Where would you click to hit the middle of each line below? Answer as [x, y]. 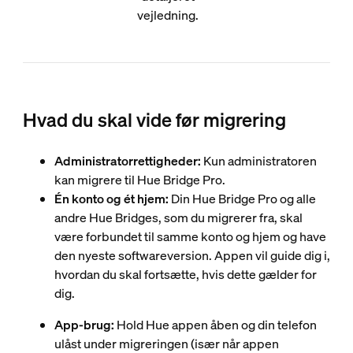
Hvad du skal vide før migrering [154, 120]
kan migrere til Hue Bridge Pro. [139, 180]
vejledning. [168, 15]
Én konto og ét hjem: [111, 199]
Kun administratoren [258, 161]
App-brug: [85, 325]
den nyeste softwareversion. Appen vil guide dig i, [192, 255]
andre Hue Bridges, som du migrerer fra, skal [178, 217]
